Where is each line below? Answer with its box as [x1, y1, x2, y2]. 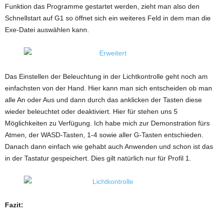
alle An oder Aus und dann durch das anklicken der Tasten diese [5, 96, 202, 104]
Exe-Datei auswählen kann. [5, 26, 89, 34]
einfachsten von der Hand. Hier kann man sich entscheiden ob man [5, 84, 212, 92]
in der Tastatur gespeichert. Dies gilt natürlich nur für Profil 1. [5, 154, 191, 162]
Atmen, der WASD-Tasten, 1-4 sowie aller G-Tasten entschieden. [5, 131, 203, 139]
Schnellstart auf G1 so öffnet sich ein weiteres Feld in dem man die [5, 14, 211, 22]
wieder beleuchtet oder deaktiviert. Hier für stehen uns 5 [5, 108, 178, 115]
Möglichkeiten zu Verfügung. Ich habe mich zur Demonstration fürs [5, 119, 210, 127]
